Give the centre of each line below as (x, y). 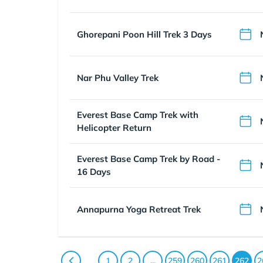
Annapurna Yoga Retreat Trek (139, 209)
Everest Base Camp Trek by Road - (149, 159)
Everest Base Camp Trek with (138, 115)
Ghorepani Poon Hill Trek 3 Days (144, 34)
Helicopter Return (114, 128)
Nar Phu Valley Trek (118, 77)
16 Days (94, 172)
